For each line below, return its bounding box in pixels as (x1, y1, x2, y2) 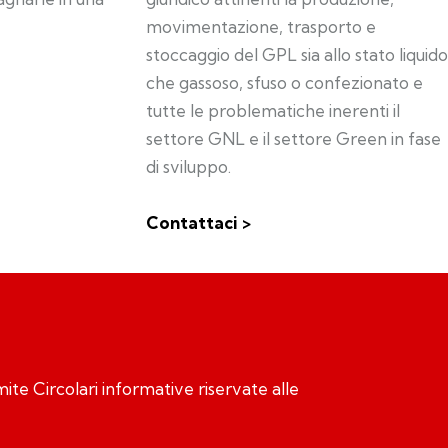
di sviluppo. (146, 156, 231, 178)
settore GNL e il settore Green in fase (146, 128, 441, 150)
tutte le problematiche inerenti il (146, 100, 400, 122)
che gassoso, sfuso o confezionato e (146, 72, 423, 94)
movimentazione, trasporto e (146, 16, 376, 38)
